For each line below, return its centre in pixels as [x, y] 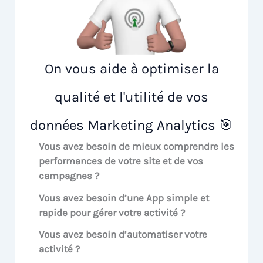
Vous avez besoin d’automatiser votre [123, 235]
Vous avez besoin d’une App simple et [124, 198]
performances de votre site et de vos [121, 161]
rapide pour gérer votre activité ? [112, 212]
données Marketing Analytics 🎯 [131, 125]
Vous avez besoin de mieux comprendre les [137, 146]
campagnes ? [69, 175]
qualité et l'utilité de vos [131, 97]
